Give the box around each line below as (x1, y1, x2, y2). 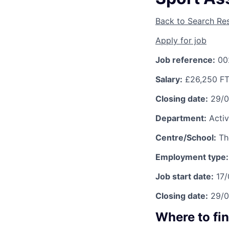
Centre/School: (155, 132, 216, 143)
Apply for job (155, 35, 207, 45)
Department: (155, 112, 207, 123)
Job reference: (155, 54, 215, 65)
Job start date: (155, 171, 214, 181)
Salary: (155, 74, 182, 84)
